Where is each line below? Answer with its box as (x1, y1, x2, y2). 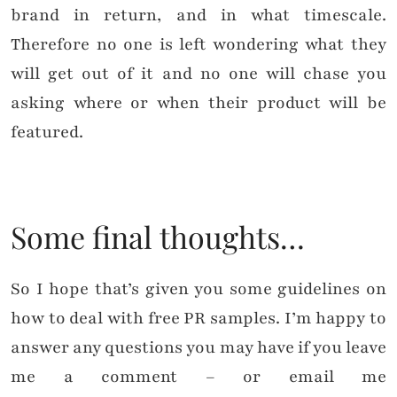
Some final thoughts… (11, 216, 305, 258)
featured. (11, 121, 83, 144)
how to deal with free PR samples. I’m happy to (11, 307, 386, 331)
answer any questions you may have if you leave (11, 336, 386, 360)
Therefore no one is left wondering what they (11, 33, 386, 57)
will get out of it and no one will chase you (11, 62, 386, 86)
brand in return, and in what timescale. (11, 4, 386, 27)
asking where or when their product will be (11, 91, 386, 115)
